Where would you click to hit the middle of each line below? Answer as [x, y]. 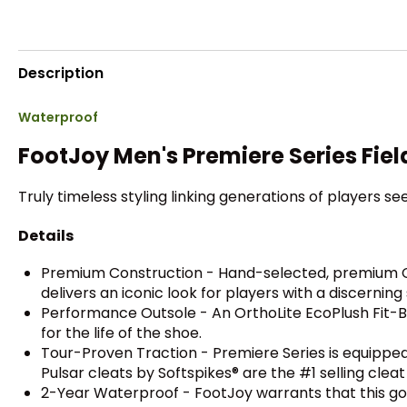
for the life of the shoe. [121, 333]
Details [46, 235]
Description [61, 73]
